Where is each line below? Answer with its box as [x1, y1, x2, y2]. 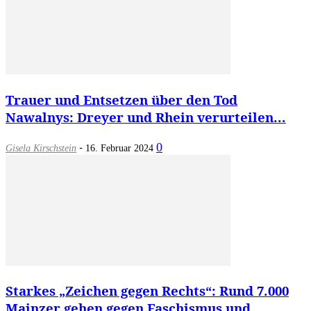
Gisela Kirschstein [6, 142, 76, 153]
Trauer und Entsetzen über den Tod [6, 90, 237, 108]
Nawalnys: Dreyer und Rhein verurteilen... [6, 108, 286, 126]
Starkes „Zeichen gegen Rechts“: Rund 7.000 [6, 282, 289, 300]
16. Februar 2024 [85, 142, 153, 153]
